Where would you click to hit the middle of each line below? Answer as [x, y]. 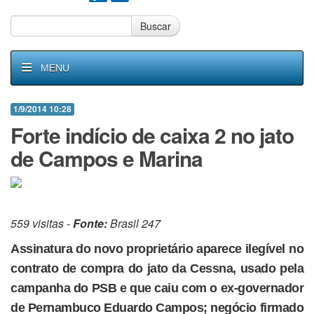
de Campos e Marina [107, 158]
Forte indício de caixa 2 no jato [152, 135]
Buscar [156, 26]
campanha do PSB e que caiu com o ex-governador [157, 288]
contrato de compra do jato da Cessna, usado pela [157, 268]
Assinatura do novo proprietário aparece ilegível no [157, 249]
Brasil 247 [134, 223]
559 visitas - [42, 223]
